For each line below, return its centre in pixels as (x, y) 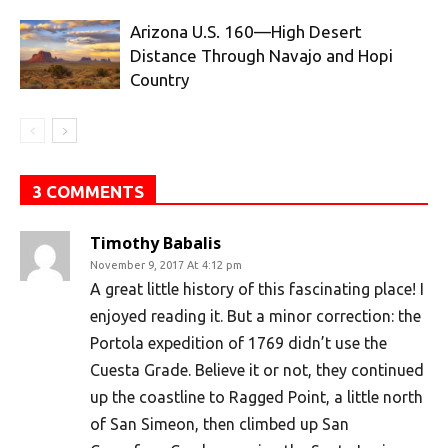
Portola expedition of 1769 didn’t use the (238, 343)
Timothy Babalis (155, 243)
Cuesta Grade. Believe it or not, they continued (257, 370)
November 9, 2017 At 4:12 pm (166, 265)
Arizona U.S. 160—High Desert (246, 32)
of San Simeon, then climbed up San (219, 424)
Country (159, 80)
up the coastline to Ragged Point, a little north (256, 397)
